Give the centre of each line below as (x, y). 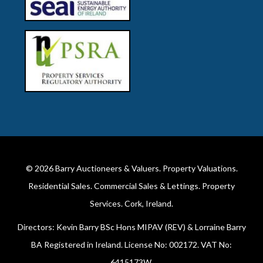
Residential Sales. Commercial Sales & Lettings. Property (131, 186)
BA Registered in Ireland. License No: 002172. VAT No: (131, 245)
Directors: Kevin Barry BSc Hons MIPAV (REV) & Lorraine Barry (131, 227)
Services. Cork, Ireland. (131, 204)
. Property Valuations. (198, 168)
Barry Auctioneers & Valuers (107, 168)
